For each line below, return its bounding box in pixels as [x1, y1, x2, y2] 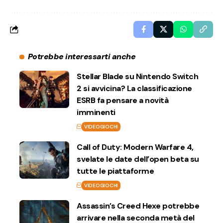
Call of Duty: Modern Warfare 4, [77, 142, 194, 153]
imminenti [77, 107, 115, 118]
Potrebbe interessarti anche [27, 51, 136, 62]
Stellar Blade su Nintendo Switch [77, 71, 198, 82]
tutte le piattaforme [77, 166, 154, 177]
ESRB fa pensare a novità [77, 95, 168, 106]
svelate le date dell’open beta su [77, 154, 199, 165]
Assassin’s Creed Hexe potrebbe [77, 201, 199, 212]
